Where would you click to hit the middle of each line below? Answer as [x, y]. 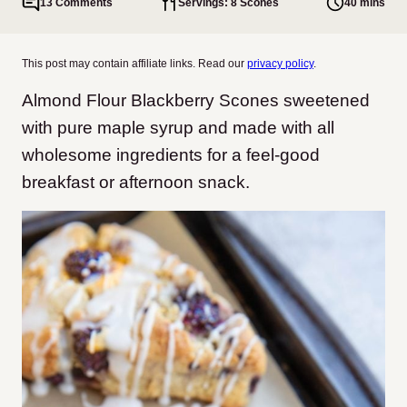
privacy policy [280, 64]
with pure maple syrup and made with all [178, 128]
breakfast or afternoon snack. [136, 182]
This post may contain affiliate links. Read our [134, 64]
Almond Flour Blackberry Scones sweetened [196, 100]
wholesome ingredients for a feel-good [171, 155]
